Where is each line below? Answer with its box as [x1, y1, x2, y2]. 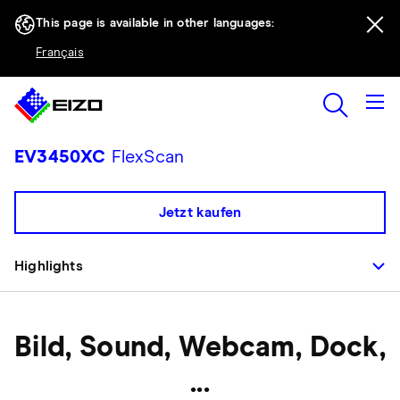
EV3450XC [14, 148, 106, 166]
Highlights [14, 259, 83, 273]
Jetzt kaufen [158, 205, 242, 220]
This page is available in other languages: [36, 17, 275, 29]
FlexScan [105, 148, 185, 166]
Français [36, 46, 84, 59]
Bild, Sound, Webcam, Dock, [14, 334, 386, 362]
